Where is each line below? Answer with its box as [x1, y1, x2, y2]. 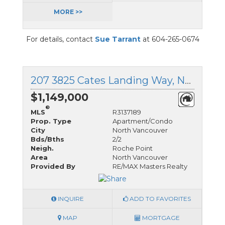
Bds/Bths [31, 135, 64, 143]
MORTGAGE [140, 213, 180, 221]
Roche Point [113, 144, 153, 152]
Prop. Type [31, 117, 71, 125]
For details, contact [26, 34, 95, 44]
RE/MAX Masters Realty [113, 162, 187, 170]
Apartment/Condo [113, 117, 173, 125]
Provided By [31, 162, 75, 170]
